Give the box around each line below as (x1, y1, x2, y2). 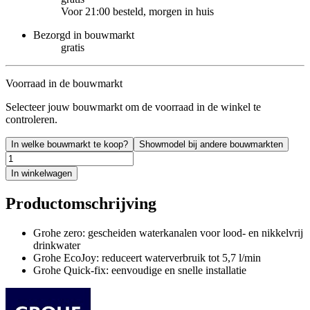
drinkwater (33, 239, 80, 251)
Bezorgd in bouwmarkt (33, 28, 134, 41)
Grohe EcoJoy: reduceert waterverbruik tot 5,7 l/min (33, 251, 261, 264)
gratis (61, 41, 84, 53)
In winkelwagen (11, 167, 72, 179)
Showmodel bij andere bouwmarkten (139, 138, 283, 149)
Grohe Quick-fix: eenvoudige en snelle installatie (33, 264, 246, 276)
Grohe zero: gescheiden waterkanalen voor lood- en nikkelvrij (33, 226, 303, 239)
